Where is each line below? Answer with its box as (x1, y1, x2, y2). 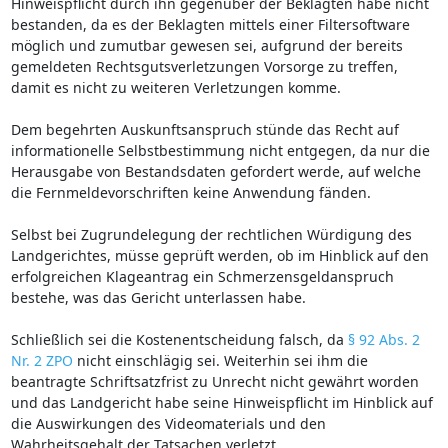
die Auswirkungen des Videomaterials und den (10, 413, 326, 433)
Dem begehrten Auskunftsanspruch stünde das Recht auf (10, 119, 399, 139)
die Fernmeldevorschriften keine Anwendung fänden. (10, 182, 371, 202)
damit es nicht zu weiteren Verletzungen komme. (10, 77, 341, 97)
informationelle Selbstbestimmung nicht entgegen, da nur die (10, 140, 430, 160)
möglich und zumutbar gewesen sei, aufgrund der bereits (10, 35, 403, 55)
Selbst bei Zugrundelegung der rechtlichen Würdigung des (10, 224, 412, 244)
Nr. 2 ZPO (10, 350, 73, 370)
